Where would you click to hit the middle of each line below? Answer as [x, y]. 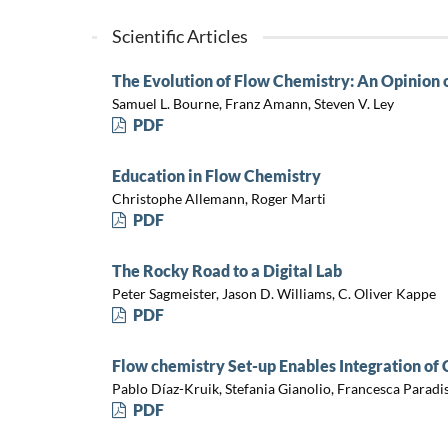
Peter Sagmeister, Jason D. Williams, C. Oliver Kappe [273, 293]
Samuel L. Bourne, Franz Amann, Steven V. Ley [252, 103]
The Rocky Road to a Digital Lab [226, 271]
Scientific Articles [179, 36]
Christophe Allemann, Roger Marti [218, 198]
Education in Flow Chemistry [216, 176]
